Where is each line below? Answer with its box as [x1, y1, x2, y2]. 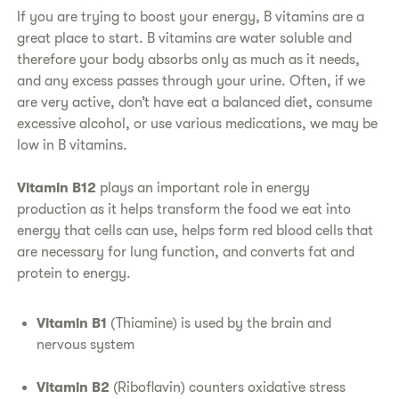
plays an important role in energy [96, 179, 311, 196]
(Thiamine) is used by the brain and [107, 314, 332, 331]
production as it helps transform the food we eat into [17, 200, 352, 217]
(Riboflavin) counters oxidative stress [113, 379, 346, 395]
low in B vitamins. [17, 136, 128, 153]
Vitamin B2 [37, 379, 114, 395]
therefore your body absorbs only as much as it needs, [17, 51, 361, 68]
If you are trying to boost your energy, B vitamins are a [17, 8, 365, 25]
